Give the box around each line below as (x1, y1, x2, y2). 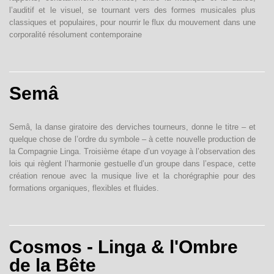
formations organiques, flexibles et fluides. (9, 183, 159, 193)
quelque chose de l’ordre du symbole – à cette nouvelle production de (9, 135, 256, 144)
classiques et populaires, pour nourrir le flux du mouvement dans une (9, 18, 256, 27)
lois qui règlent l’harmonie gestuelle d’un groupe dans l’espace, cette (9, 159, 256, 168)
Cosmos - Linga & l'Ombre (9, 237, 238, 257)
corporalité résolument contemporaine (9, 30, 142, 39)
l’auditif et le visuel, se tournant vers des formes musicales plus (9, 6, 256, 15)
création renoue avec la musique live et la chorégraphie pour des (9, 171, 256, 180)
